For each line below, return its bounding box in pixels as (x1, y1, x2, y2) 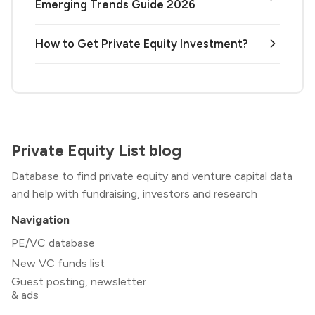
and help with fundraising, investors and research (11, 186, 257, 200)
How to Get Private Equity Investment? (35, 36, 248, 51)
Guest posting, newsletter (11, 274, 146, 288)
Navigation (11, 212, 70, 226)
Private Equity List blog (11, 141, 181, 161)
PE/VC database (11, 236, 95, 250)
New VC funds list (11, 256, 105, 270)
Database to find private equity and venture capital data (11, 169, 292, 183)
